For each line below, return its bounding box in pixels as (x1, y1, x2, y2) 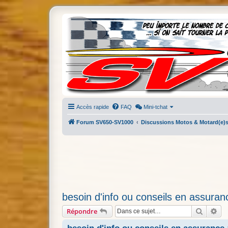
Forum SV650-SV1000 (76, 119, 133, 125)
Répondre (67, 207, 97, 216)
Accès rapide (76, 104, 109, 110)
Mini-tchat (144, 104, 168, 110)
